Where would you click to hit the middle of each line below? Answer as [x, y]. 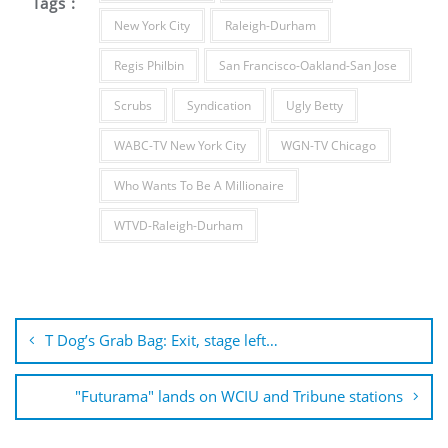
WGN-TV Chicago [328, 145]
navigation [71, 325]
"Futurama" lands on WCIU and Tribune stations [239, 396]
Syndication [218, 105]
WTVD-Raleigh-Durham [178, 225]
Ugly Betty [314, 105]
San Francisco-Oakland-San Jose [307, 65]
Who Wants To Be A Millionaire [198, 185]
